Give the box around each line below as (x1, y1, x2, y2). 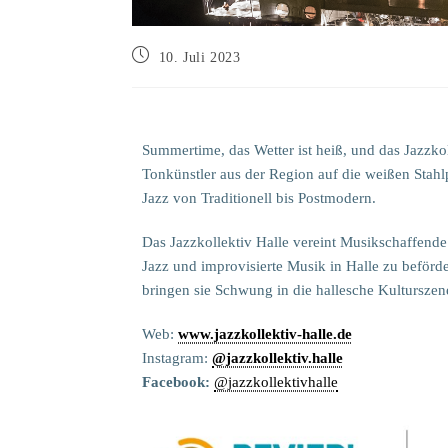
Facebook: (142, 373, 214, 390)
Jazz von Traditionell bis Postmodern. (142, 189, 376, 206)
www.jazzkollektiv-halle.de (178, 325, 352, 342)
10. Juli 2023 (158, 49, 241, 65)
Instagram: (142, 349, 212, 366)
